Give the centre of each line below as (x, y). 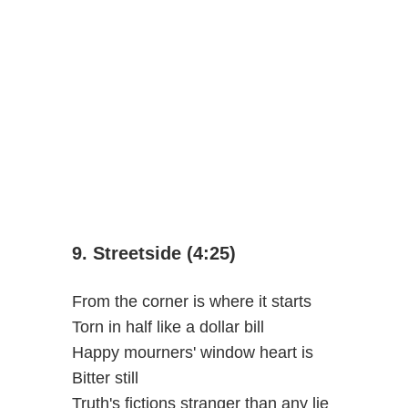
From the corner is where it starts (191, 301)
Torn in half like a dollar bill (168, 326)
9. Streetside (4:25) (153, 253)
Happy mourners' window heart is (192, 352)
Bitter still (105, 377)
